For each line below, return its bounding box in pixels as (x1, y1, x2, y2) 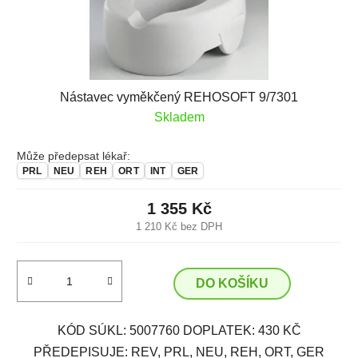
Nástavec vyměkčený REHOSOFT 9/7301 (60, 89, 298, 104)
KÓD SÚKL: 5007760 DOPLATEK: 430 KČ (57, 324, 301, 337)
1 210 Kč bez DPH (136, 221, 222, 233)
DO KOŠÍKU (195, 276, 268, 290)
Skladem (153, 109, 205, 124)
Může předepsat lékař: (17, 149, 130, 162)
